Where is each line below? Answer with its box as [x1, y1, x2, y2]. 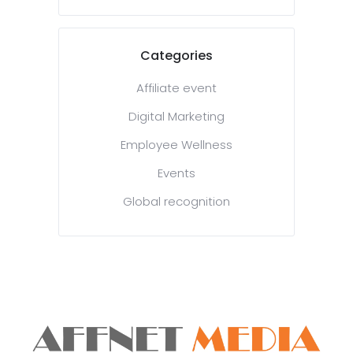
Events [158, 165, 195, 182]
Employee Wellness [121, 136, 232, 154]
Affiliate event [136, 80, 217, 97]
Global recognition [123, 193, 230, 210]
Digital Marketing [128, 108, 225, 125]
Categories [140, 46, 213, 65]
